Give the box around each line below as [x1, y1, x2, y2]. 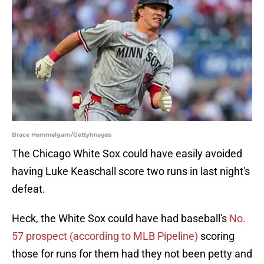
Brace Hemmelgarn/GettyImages [12, 131, 111, 139]
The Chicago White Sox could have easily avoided [12, 147, 242, 160]
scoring [198, 230, 235, 243]
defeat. [12, 183, 45, 196]
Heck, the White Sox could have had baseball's [12, 212, 229, 225]
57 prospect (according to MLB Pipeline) [12, 230, 198, 243]
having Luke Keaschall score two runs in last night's [12, 165, 250, 178]
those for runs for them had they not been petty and [12, 247, 252, 260]
